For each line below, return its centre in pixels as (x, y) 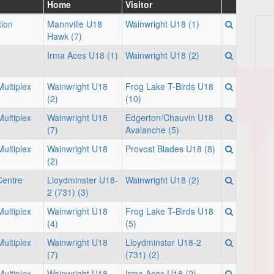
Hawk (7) (65, 36)
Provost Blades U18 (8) (170, 149)
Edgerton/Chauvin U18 (169, 117)
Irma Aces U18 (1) (83, 55)
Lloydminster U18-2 (163, 242)
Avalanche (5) (152, 130)
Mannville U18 (75, 24)
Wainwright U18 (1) (162, 24)
